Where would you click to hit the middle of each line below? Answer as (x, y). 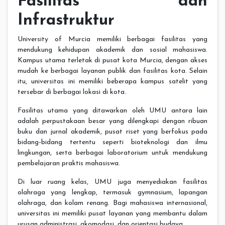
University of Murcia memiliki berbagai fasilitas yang (113, 40)
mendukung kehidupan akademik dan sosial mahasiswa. (113, 50)
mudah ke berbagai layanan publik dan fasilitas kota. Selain (113, 71)
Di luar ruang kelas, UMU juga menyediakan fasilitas (113, 182)
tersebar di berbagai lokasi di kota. (72, 92)
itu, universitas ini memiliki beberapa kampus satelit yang (113, 82)
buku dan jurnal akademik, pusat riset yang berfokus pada (113, 132)
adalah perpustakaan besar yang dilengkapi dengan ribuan (113, 122)
